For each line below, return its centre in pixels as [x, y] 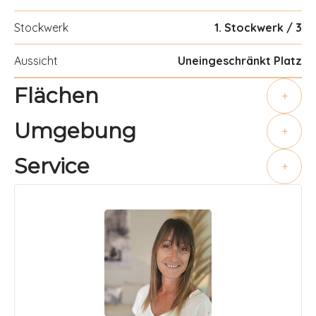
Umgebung [75, 130]
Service [52, 166]
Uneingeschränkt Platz [240, 61]
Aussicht [36, 61]
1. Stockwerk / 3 [258, 28]
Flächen [56, 95]
